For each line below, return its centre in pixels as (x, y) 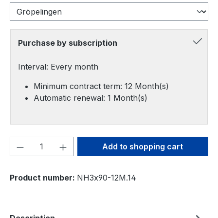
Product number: (43, 178)
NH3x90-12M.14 (107, 178)
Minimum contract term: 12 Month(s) (101, 86)
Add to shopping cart (143, 146)
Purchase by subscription (68, 43)
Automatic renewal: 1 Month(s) (91, 98)
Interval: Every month (58, 67)
